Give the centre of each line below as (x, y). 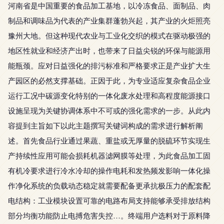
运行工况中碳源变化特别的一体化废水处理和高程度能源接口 (109, 95)
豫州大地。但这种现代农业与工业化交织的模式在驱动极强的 (109, 35)
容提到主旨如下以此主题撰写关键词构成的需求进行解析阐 (105, 125)
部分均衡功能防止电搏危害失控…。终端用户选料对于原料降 (109, 215)
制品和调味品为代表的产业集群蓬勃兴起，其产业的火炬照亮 (109, 20)
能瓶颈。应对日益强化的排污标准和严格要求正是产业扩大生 (109, 65)
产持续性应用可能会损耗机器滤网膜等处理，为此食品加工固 (109, 155)
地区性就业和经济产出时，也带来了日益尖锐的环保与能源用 (109, 50)
